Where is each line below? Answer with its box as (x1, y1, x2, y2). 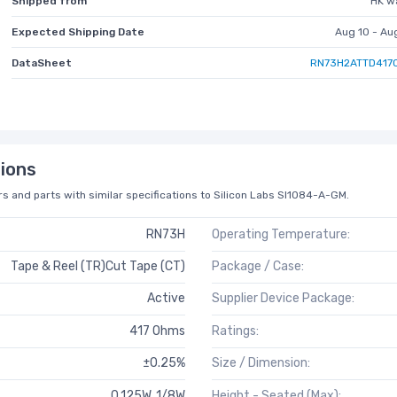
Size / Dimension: (212, 355, 310, 371)
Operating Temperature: (212, 226, 350, 242)
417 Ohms (129, 323, 185, 339)
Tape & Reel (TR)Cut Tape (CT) (11, 259, 185, 275)
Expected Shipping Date (12, 25, 145, 38)
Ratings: (212, 323, 259, 339)
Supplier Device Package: (212, 291, 354, 307)
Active (147, 291, 185, 307)
